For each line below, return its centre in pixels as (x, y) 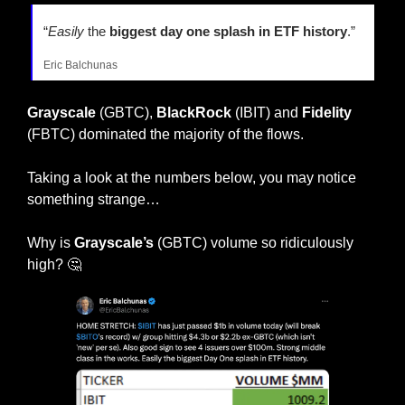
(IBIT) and (267, 112)
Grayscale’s (114, 242)
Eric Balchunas (80, 65)
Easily (66, 31)
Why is (51, 242)
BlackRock (194, 112)
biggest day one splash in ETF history (226, 31)
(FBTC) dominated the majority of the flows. (165, 134)
